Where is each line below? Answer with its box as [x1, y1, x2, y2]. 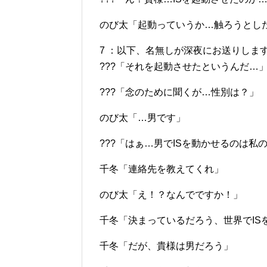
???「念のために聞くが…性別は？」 [100, 87, 259, 97]
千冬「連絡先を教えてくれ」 [100, 164, 223, 174]
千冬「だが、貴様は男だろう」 [100, 241, 233, 251]
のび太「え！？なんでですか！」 [100, 190, 243, 200]
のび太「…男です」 [100, 113, 185, 123]
